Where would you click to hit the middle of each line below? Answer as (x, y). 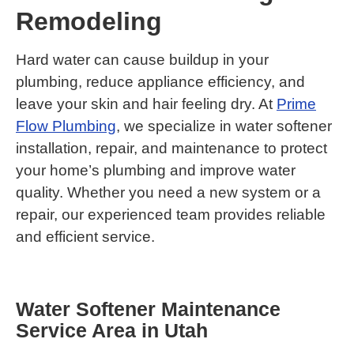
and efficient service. (85, 236)
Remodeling (89, 21)
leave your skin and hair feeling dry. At (146, 104)
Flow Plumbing (66, 126)
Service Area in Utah (112, 330)
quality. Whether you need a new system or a (168, 192)
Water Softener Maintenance (148, 309)
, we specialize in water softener (224, 126)
